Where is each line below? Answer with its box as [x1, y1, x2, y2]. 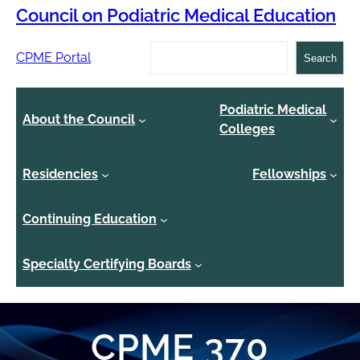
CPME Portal [16, 50, 91, 66]
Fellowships [252, 166, 327, 182]
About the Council [22, 112, 135, 128]
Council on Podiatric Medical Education [16, 5, 336, 27]
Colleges [219, 121, 276, 137]
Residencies [22, 166, 98, 182]
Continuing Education [22, 211, 157, 227]
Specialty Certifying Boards [22, 256, 191, 272]
